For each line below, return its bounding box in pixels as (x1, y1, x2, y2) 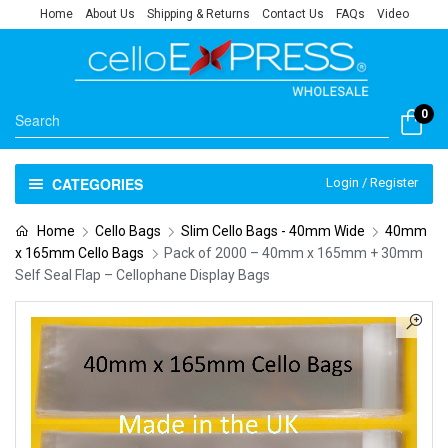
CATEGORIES (51, 174, 143, 194)
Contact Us (261, 7, 324, 21)
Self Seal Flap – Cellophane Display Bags (15, 267, 270, 283)
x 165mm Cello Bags (15, 245, 144, 261)
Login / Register (326, 175, 418, 190)
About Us (84, 7, 135, 21)
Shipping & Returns (146, 7, 250, 21)
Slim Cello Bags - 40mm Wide (180, 223, 365, 239)
